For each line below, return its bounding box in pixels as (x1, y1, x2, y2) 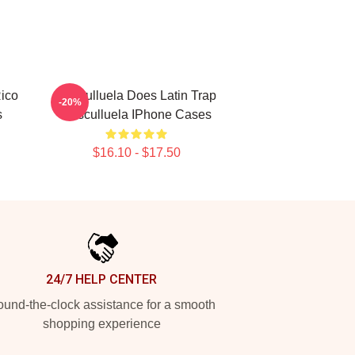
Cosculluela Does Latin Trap (56, 89, 216, 102)
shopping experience (42, 317, 161, 330)
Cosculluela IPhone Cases (61, 108, 212, 121)
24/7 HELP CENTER (46, 272, 157, 287)
